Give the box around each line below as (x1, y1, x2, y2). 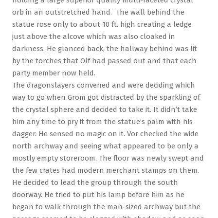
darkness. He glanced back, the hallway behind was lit (12, 44, 197, 53)
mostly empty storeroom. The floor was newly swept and (12, 153, 204, 163)
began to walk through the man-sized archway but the (12, 202, 200, 211)
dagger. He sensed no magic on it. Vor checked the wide (12, 129, 199, 138)
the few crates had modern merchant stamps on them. (12, 165, 199, 175)
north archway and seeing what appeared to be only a (12, 141, 199, 150)
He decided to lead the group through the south (12, 178, 178, 187)
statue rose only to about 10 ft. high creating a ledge (12, 19, 192, 29)
